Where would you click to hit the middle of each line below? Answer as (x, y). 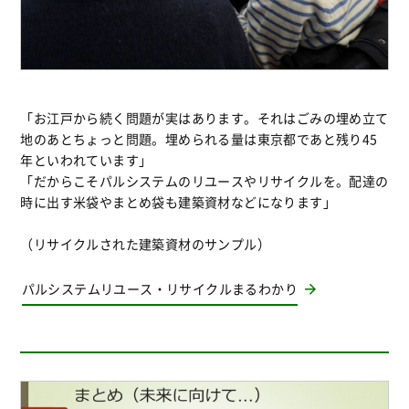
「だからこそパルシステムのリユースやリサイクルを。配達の (204, 180)
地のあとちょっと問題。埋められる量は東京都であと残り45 (199, 138)
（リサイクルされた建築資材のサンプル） (145, 243)
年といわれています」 (86, 159)
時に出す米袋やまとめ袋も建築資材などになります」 (178, 201)
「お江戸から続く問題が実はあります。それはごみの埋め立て (204, 117)
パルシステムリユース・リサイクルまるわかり (160, 288)
